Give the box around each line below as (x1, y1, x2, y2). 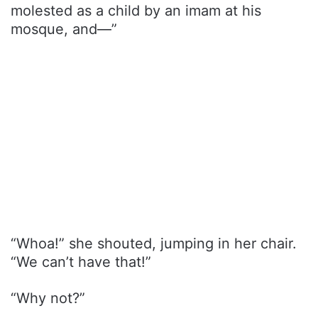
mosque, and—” (11, 21, 117, 38)
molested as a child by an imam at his (11, 2, 261, 20)
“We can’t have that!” (11, 253, 151, 271)
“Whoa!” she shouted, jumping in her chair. (11, 235, 297, 253)
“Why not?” (11, 290, 85, 307)
